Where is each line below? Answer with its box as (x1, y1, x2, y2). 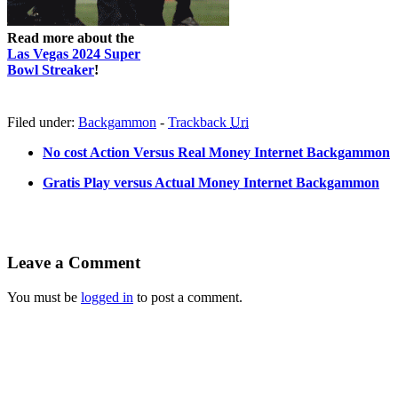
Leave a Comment (7, 253, 140, 273)
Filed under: (7, 114, 78, 130)
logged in (81, 290, 133, 306)
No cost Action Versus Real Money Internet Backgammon (43, 144, 390, 160)
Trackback (168, 114, 230, 130)
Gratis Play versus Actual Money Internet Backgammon (43, 174, 379, 190)
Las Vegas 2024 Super (7, 45, 140, 61)
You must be (7, 290, 81, 306)
